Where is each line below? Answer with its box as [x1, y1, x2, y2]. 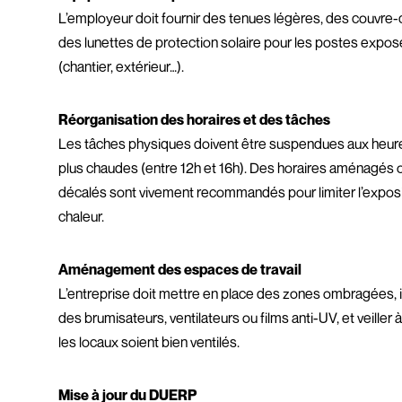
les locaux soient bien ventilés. [58, 333, 240, 351]
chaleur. [58, 207, 105, 225]
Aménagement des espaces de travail [58, 260, 302, 278]
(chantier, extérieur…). [58, 57, 185, 75]
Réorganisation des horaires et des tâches [58, 110, 331, 128]
